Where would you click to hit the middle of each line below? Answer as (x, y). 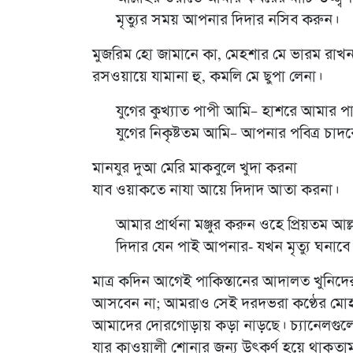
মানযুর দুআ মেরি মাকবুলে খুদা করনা (195, 168)
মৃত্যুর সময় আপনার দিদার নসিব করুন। (227, 20)
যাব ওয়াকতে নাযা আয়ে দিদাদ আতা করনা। (216, 190)
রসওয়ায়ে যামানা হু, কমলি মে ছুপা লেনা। (207, 77)
